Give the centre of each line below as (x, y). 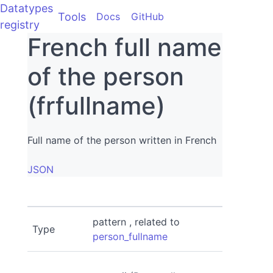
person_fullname (130, 236)
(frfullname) (97, 106)
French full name (125, 47)
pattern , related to (136, 222)
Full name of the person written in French (122, 140)
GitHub (147, 16)
